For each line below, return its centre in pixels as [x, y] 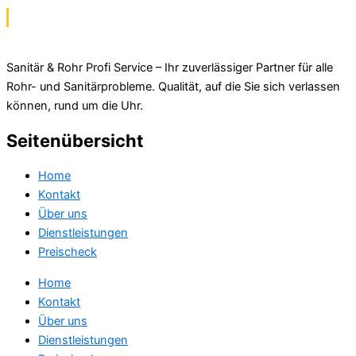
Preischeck [68, 252]
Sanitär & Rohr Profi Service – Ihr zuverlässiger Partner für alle [170, 67]
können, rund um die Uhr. [75, 105]
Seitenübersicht [75, 141]
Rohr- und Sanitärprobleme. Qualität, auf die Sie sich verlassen [173, 86]
